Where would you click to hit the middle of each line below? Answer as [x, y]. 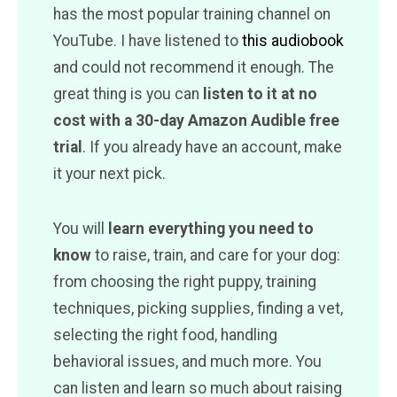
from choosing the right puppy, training [185, 281]
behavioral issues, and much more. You [187, 361]
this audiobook [293, 40]
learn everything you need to [211, 228]
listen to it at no [260, 93]
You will [81, 228]
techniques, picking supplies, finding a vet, [198, 308]
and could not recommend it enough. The [194, 67]
